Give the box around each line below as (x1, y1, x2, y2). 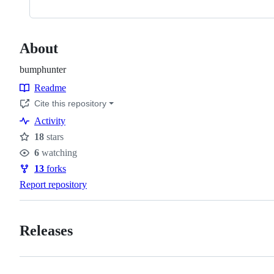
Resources (20, 94, 69, 107)
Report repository (20, 179, 87, 190)
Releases (20, 222, 73, 239)
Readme (34, 82, 66, 93)
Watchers (20, 154, 66, 167)
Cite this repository (34, 98, 106, 108)
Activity (34, 115, 65, 126)
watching (39, 147, 77, 158)
